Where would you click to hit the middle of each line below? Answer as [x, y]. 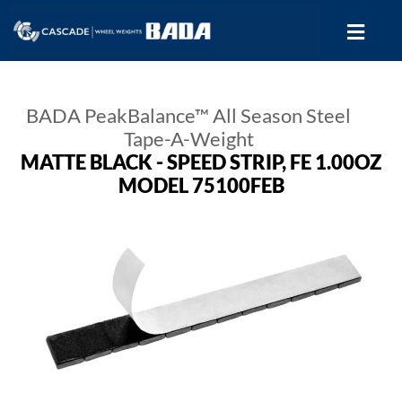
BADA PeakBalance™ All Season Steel [188, 116]
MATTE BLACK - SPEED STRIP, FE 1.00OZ [201, 162]
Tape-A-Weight [188, 139]
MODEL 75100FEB [201, 186]
